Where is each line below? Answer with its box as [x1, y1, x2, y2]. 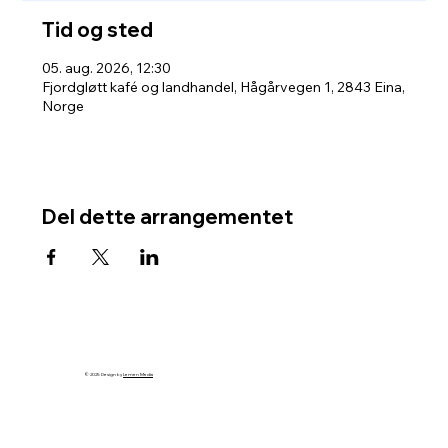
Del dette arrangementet [42, 204, 294, 229]
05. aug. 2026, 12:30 [42, 59, 172, 77]
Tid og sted [42, 17, 154, 42]
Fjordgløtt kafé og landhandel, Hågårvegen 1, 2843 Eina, [42, 78, 406, 96]
